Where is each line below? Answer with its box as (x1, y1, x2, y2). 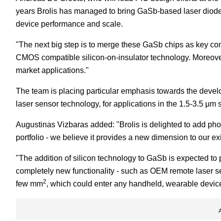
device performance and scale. (16, 20, 123, 28)
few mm (16, 180, 43, 188)
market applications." (16, 66, 89, 74)
